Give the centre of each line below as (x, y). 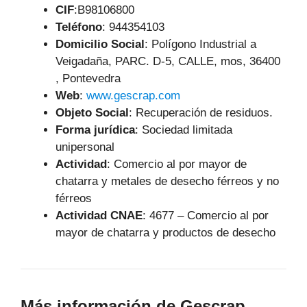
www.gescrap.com (133, 96)
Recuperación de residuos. (204, 113)
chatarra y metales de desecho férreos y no (167, 181)
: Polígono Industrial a (200, 44)
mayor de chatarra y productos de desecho (165, 233)
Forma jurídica (95, 130)
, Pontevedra (88, 78)
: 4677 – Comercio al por (206, 216)
